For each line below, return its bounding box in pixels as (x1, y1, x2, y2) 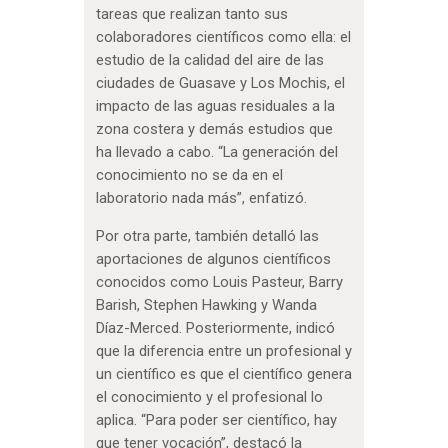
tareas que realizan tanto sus (95, 5, 288, 24)
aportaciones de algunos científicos (95, 250, 331, 269)
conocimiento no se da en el (95, 166, 283, 185)
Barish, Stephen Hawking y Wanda (95, 296, 317, 315)
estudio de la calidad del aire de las (95, 51, 324, 70)
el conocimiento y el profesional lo (95, 388, 323, 407)
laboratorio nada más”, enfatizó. (95, 189, 307, 208)
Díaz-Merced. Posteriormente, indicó (95, 319, 335, 338)
